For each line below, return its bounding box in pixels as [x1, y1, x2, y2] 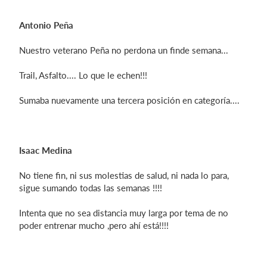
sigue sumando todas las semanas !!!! [19, 182, 162, 193]
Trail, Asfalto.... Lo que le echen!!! [19, 70, 147, 80]
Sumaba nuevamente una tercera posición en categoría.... [19, 95, 240, 105]
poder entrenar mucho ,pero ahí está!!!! [19, 220, 169, 231]
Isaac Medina [19, 145, 72, 156]
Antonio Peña [19, 20, 73, 30]
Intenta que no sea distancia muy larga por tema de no [19, 207, 228, 218]
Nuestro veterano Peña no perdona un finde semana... [19, 45, 228, 55]
